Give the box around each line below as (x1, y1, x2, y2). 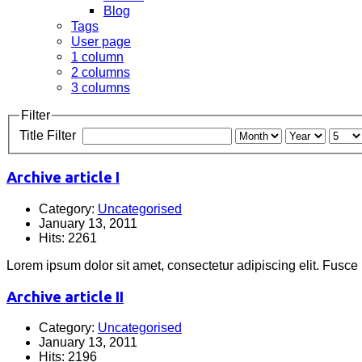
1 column (71, 50, 124, 64)
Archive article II (6, 288, 124, 305)
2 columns (71, 65, 130, 79)
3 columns (71, 81, 130, 95)
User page (71, 35, 131, 48)
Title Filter (19, 128, 79, 142)
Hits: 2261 (39, 231, 97, 246)
